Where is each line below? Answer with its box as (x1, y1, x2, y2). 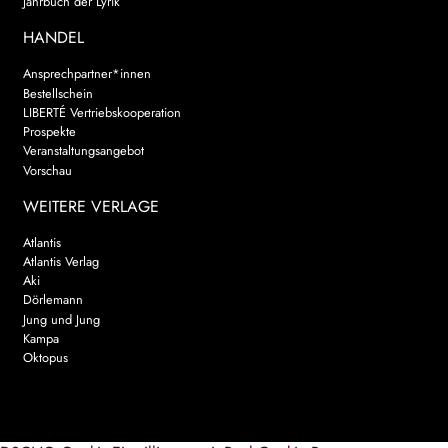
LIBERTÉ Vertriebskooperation (22, 102, 181, 122)
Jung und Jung (22, 309, 100, 329)
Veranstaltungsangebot (22, 141, 144, 161)
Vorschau (22, 160, 72, 180)
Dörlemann (22, 290, 83, 310)
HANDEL (22, 26, 84, 50)
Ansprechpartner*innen (22, 64, 151, 84)
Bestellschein (22, 83, 93, 103)
